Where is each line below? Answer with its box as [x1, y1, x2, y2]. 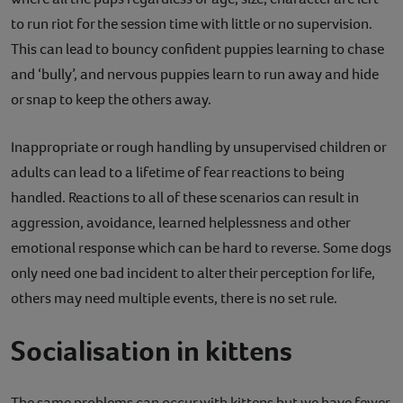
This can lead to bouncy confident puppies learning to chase [11, 38, 384, 59]
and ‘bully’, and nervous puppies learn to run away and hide [11, 63, 379, 85]
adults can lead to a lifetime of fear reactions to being [11, 161, 345, 183]
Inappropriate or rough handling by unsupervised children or [11, 136, 386, 157]
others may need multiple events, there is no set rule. [11, 287, 337, 309]
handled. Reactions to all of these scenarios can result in [11, 186, 359, 208]
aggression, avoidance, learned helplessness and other [11, 211, 350, 233]
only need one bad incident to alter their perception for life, [11, 262, 375, 283]
